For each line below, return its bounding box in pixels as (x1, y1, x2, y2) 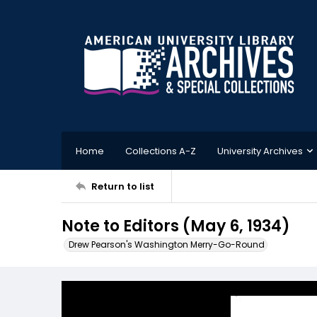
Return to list (91, 179, 154, 193)
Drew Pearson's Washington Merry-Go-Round (69, 238, 265, 250)
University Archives (217, 144, 303, 158)
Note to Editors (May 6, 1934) (62, 215, 290, 237)
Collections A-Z (125, 144, 196, 158)
